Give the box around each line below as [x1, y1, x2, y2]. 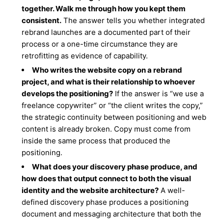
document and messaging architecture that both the [22, 209, 202, 219]
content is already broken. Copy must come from [22, 124, 191, 134]
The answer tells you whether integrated [61, 16, 205, 25]
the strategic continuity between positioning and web [22, 112, 207, 122]
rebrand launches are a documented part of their [22, 27, 191, 37]
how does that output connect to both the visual [22, 174, 192, 183]
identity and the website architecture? [22, 186, 159, 195]
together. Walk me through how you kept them [22, 4, 186, 13]
